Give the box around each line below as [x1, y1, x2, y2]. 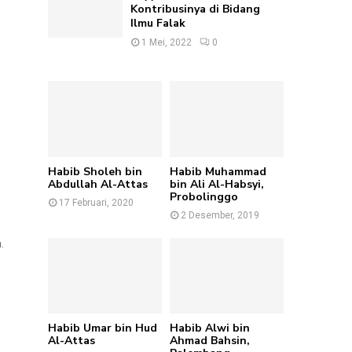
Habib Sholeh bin [48, 163, 143, 179]
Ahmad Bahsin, [170, 333, 250, 349]
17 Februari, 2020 [59, 196, 134, 208]
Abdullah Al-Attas [48, 176, 148, 192]
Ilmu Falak [130, 16, 186, 31]
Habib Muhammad [170, 163, 266, 179]
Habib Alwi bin [170, 321, 250, 336]
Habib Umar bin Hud [48, 321, 158, 336]
